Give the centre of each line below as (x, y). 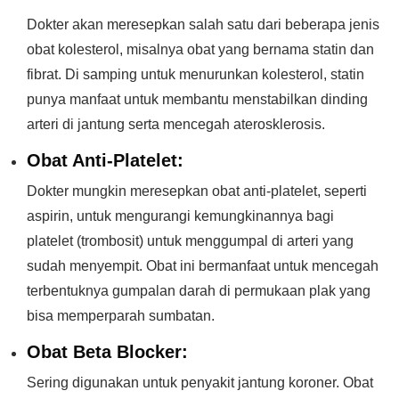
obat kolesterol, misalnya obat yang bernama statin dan (200, 49)
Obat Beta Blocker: (107, 352)
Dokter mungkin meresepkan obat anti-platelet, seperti (197, 191)
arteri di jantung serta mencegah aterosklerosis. (176, 124)
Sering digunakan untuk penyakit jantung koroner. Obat (200, 383)
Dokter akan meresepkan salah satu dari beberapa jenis (203, 24)
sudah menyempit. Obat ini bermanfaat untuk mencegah (203, 266)
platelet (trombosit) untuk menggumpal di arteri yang (190, 241)
